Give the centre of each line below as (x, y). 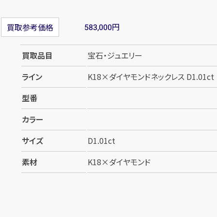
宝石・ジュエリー (115, 55)
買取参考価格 (30, 27)
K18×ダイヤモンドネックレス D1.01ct (151, 77)
